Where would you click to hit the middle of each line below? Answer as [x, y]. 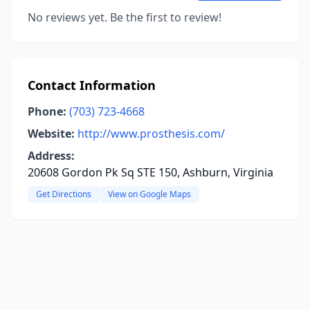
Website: [51, 134]
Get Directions [64, 194]
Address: [51, 156]
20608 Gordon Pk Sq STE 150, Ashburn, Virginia [151, 172]
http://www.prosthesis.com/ [151, 134]
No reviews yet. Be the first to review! [125, 17]
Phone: [47, 111]
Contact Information [92, 85]
